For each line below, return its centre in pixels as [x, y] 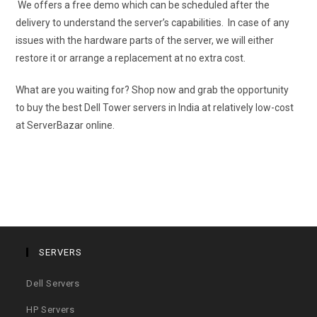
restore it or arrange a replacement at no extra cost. [131, 58]
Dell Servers [53, 284]
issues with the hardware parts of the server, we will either [145, 41]
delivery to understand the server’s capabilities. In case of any [153, 23]
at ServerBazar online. [65, 126]
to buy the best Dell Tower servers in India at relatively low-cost [155, 108]
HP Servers [51, 310]
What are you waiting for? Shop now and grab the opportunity [152, 90]
